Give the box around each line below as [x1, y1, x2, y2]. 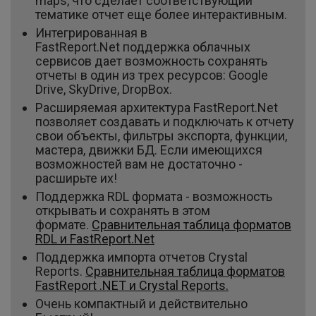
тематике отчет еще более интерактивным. [35, 7, 290, 23]
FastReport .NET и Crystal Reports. [35, 278, 229, 293]
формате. [35, 217, 92, 233]
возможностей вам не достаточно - [35, 157, 243, 172]
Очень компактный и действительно [35, 296, 248, 312]
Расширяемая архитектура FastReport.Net [35, 100, 278, 116]
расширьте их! [35, 171, 117, 186]
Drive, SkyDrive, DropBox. [35, 82, 172, 97]
